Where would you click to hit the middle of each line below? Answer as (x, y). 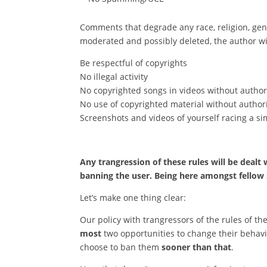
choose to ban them (121, 247)
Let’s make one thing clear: (133, 198)
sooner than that (197, 247)
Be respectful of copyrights (134, 63)
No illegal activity (114, 77)
